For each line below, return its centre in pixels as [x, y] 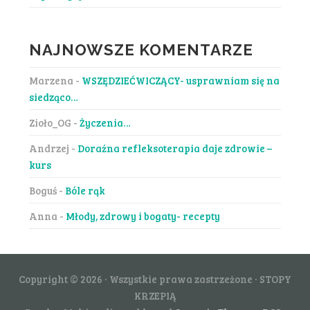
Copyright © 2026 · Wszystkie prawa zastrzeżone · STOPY [155, 279]
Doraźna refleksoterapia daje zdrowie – [174, 148]
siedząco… [53, 97]
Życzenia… [105, 122]
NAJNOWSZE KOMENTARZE [141, 49]
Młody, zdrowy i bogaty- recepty [143, 216]
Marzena [51, 80]
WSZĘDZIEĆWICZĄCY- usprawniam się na [180, 80]
